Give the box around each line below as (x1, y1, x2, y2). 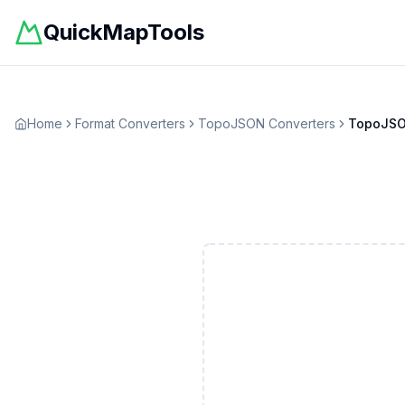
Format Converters (75, 116, 185, 131)
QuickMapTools (43, 19, 204, 45)
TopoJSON (198, 116, 265, 131)
